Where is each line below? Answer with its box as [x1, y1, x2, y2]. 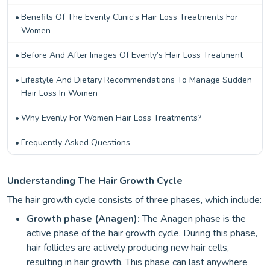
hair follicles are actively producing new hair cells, [27, 241, 229, 254]
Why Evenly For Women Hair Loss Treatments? [20, 112, 201, 124]
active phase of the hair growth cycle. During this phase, [27, 227, 257, 240]
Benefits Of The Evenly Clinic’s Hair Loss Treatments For [20, 11, 238, 23]
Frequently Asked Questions [20, 137, 130, 148]
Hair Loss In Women [20, 87, 98, 99]
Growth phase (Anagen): [27, 212, 140, 225]
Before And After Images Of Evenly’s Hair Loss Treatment [20, 49, 243, 61]
